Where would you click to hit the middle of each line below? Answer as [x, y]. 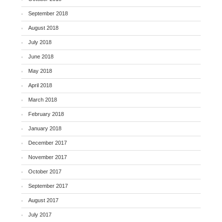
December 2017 [48, 142]
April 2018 [40, 85]
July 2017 [40, 214]
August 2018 [44, 28]
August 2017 [44, 200]
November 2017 [48, 157]
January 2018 [45, 128]
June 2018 [41, 56]
